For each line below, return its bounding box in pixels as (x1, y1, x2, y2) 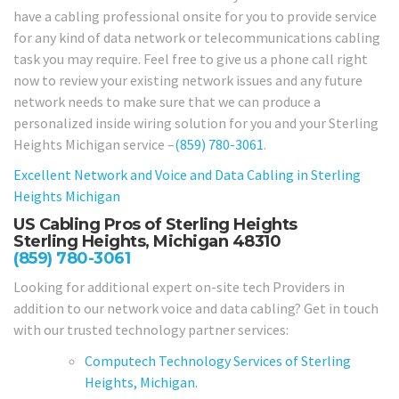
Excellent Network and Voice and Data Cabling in (13, 166, 311, 184)
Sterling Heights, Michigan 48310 (13, 231, 281, 251)
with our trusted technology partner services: (13, 321, 289, 339)
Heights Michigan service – (13, 134, 175, 153)
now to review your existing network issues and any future (13, 70, 362, 89)
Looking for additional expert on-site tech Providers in (13, 278, 345, 297)
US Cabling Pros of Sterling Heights (13, 214, 297, 234)
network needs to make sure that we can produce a (13, 92, 321, 110)
